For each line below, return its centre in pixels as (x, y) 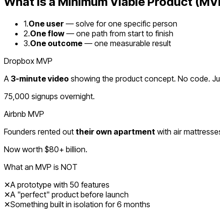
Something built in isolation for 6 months (80, 204)
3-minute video (40, 78)
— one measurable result (127, 43)
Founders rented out (40, 131)
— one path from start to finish (119, 33)
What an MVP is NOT (41, 167)
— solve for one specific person (121, 23)
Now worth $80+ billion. (46, 149)
